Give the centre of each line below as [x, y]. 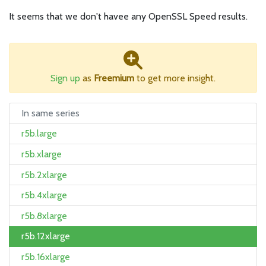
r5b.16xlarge [46, 256]
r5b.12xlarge [46, 236]
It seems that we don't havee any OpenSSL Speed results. [128, 16]
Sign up [65, 78]
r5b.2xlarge [44, 175]
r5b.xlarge [42, 154]
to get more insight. [175, 78]
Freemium [114, 78]
